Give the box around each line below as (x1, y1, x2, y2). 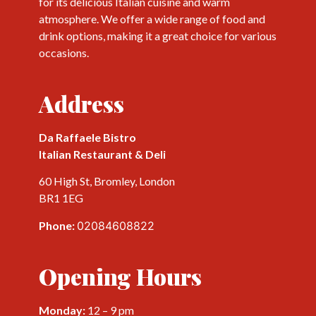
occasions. (39, 45, 89, 59)
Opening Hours (39, 261, 202, 292)
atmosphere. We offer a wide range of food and (39, 11, 265, 25)
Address (39, 87, 124, 119)
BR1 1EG (39, 191, 83, 205)
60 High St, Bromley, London (39, 174, 175, 188)
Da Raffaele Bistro (39, 130, 136, 144)
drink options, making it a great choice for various (39, 28, 276, 42)
